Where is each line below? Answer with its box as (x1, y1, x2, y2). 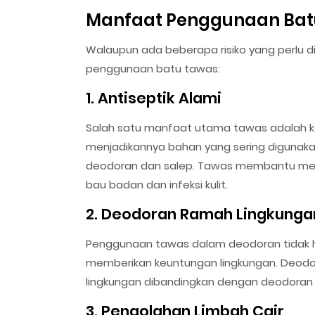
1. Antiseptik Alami (86, 87, 221, 108)
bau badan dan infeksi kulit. (86, 176, 228, 192)
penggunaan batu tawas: (86, 60, 220, 76)
